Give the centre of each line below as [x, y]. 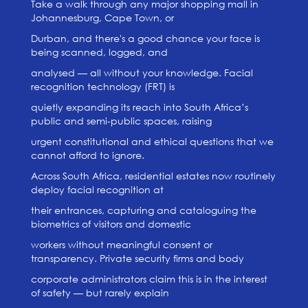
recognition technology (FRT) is [102, 86]
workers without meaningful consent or [121, 244]
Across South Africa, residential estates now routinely [153, 176]
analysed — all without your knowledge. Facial [142, 73]
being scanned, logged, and [99, 52]
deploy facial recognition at [97, 189]
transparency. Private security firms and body [137, 258]
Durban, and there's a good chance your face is [145, 38]
